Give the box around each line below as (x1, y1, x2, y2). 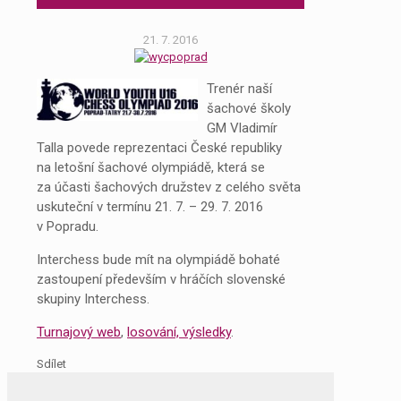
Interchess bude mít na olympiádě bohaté (37, 251, 280, 268)
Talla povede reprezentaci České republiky (37, 139, 282, 156)
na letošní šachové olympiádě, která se (37, 158, 265, 175)
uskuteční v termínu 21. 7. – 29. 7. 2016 (37, 198, 263, 215)
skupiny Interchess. (37, 290, 149, 307)
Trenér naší (207, 80, 272, 97)
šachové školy (207, 99, 291, 116)
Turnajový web (37, 323, 121, 340)
